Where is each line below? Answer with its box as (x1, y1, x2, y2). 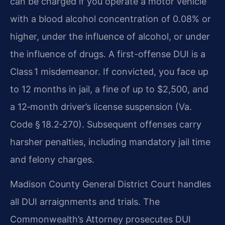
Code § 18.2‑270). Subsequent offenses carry (10, 119, 201, 130)
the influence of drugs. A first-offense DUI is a (10, 48, 205, 59)
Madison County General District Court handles (10, 178, 211, 189)
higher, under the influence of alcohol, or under (10, 31, 210, 42)
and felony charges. (10, 154, 94, 165)
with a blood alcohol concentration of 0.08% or (10, 13, 211, 24)
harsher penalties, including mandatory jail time (10, 136, 210, 147)
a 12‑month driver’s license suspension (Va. (10, 101, 192, 112)
